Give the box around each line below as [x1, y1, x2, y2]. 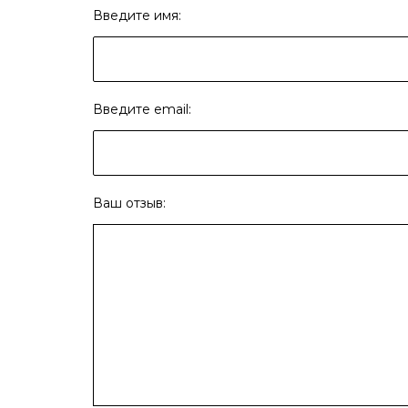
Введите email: [93, 100, 191, 117]
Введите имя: [93, 6, 181, 24]
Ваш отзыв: [93, 194, 166, 211]
